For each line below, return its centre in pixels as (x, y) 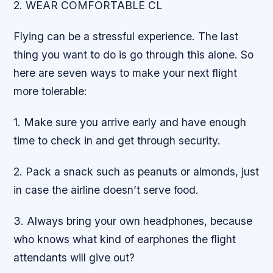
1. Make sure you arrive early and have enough (130, 122)
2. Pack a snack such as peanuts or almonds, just (136, 172)
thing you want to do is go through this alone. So (134, 54)
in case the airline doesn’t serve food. (106, 190)
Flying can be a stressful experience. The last (126, 36)
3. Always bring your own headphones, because (133, 221)
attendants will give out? (74, 258)
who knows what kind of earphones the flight (125, 239)
